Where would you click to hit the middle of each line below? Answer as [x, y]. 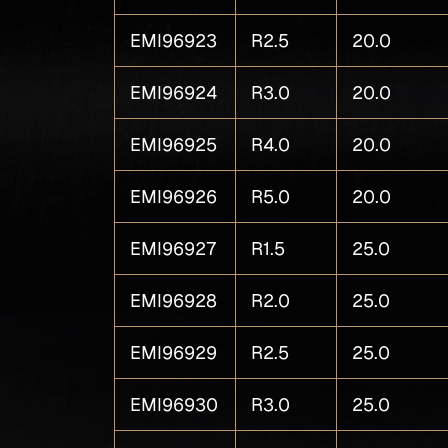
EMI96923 [174, 40]
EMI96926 [174, 196]
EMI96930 [174, 404]
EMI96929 [174, 352]
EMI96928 [174, 300]
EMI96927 [174, 248]
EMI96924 [174, 92]
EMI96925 [174, 144]
